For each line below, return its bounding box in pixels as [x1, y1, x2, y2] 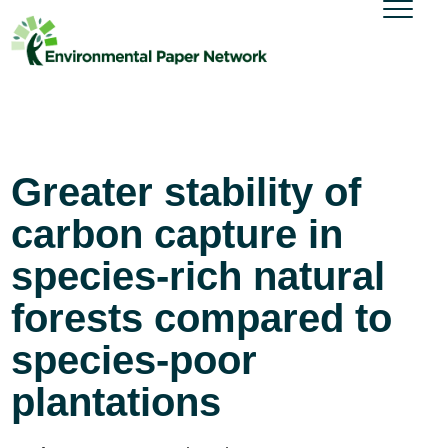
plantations [11, 380, 222, 424]
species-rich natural [11, 254, 386, 298]
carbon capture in [11, 212, 344, 256]
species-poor [11, 338, 258, 382]
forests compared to [11, 296, 393, 340]
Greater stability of [11, 170, 362, 214]
